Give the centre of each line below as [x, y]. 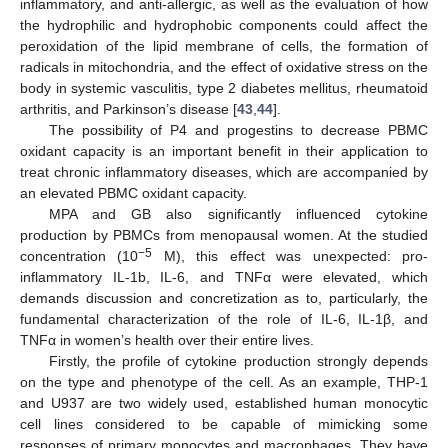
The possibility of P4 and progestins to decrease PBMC [238, 129]
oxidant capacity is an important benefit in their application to [224, 150]
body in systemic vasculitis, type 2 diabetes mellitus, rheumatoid [224, 87]
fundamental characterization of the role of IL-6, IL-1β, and [224, 318]
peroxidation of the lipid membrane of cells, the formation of [224, 45]
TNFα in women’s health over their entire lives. [167, 339]
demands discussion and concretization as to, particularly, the [224, 297]
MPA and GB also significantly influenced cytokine [238, 213]
